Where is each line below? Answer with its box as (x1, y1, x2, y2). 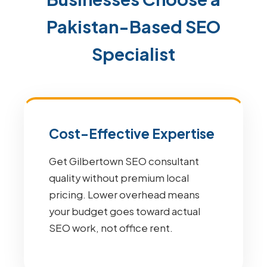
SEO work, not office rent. (49, 222, 173, 234)
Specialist (92, 43, 175, 64)
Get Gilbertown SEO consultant (49, 155, 199, 167)
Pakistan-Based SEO (46, 15, 221, 37)
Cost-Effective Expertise (49, 125, 215, 142)
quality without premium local (49, 172, 189, 184)
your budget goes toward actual (49, 205, 200, 218)
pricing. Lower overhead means (49, 188, 200, 201)
